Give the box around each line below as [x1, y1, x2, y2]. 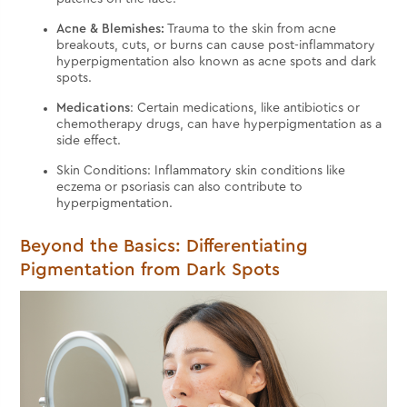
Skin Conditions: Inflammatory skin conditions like [56, 164, 346, 178]
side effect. [56, 134, 122, 148]
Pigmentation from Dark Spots [20, 261, 286, 280]
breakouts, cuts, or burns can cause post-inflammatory [56, 39, 376, 53]
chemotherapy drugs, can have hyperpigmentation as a [56, 118, 382, 132]
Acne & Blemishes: [56, 23, 165, 36]
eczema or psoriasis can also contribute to [56, 181, 303, 194]
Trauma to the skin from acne [164, 23, 337, 36]
